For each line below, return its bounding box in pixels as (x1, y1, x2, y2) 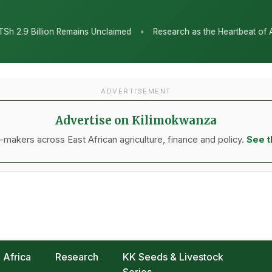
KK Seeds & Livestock (123, 251, 224, 263)
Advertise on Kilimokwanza (55, 114, 217, 127)
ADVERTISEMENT (101, 87, 171, 95)
